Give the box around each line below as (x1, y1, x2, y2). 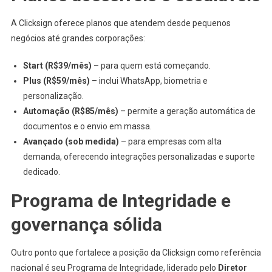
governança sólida (10, 213, 162, 235)
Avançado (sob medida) (22, 136, 119, 146)
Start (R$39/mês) (22, 60, 92, 70)
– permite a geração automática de (118, 106, 256, 116)
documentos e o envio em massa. (22, 121, 152, 131)
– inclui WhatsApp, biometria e (89, 75, 208, 86)
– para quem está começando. (91, 60, 211, 70)
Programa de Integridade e (10, 189, 231, 211)
